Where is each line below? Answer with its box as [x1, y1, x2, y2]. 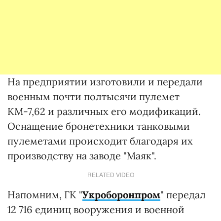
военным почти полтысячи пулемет [7, 90, 180, 103]
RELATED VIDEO [87, 170, 134, 179]
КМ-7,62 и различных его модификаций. [7, 105, 201, 117]
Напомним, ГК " [7, 188, 82, 201]
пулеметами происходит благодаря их [7, 135, 193, 147]
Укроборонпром [82, 188, 160, 201]
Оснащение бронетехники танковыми [7, 120, 190, 132]
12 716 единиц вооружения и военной [7, 203, 184, 216]
